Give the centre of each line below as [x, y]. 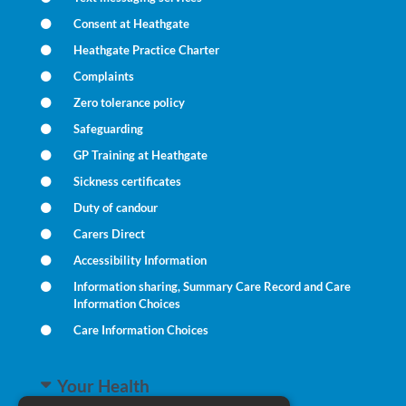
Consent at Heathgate [131, 24]
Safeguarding [108, 129]
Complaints [103, 76]
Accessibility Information [140, 260]
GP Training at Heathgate [140, 155]
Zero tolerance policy [129, 102]
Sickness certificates [127, 181]
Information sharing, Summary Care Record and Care [212, 286]
